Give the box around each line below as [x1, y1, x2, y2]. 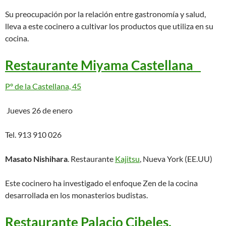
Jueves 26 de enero [5, 105, 73, 115]
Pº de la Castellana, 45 [5, 81, 81, 91]
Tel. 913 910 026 [5, 130, 62, 139]
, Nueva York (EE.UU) [140, 154, 212, 163]
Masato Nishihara [5, 154, 68, 163]
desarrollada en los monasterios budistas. [5, 190, 148, 200]
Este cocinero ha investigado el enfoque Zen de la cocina [5, 178, 198, 188]
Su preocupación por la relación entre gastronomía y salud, [5, 9, 206, 19]
